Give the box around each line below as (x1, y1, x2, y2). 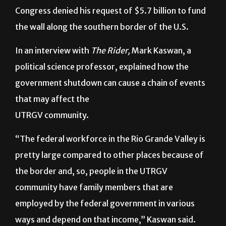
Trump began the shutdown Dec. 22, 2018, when (15, 14, 198, 25)
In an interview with (15, 70, 91, 81)
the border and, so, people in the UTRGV (15, 191, 167, 201)
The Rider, (91, 70, 130, 81)
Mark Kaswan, (130, 70, 187, 81)
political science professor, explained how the (15, 86, 189, 97)
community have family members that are (15, 207, 173, 217)
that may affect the (15, 119, 89, 129)
